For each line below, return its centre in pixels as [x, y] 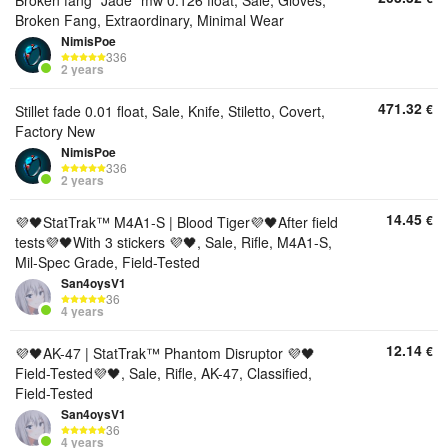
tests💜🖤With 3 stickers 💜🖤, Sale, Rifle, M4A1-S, [173, 242]
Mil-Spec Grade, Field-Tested [107, 262]
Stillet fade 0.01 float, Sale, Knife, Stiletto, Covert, [170, 111]
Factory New [55, 131]
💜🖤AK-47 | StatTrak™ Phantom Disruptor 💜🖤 [165, 353]
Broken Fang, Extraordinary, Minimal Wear [149, 20]
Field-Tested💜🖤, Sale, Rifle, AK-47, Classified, [163, 373]
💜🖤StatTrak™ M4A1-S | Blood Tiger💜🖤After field [176, 222]
